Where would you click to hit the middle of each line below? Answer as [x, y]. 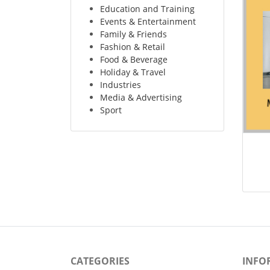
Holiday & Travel [133, 72]
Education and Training [147, 8]
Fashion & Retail [133, 46]
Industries [121, 84]
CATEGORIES [100, 261]
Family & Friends [133, 34]
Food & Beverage [134, 59]
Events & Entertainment [148, 21]
